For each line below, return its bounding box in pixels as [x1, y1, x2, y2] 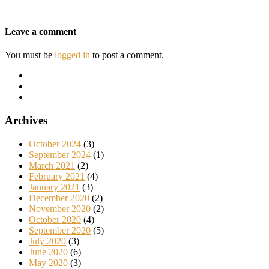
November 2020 [29, 203, 91, 214]
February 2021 [29, 171, 85, 181]
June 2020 [29, 246, 68, 257]
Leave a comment [5, 26, 76, 37]
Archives [5, 113, 47, 127]
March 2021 [29, 160, 75, 171]
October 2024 [29, 138, 81, 149]
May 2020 [29, 257, 68, 268]
